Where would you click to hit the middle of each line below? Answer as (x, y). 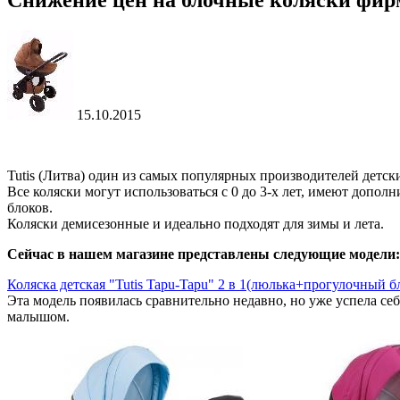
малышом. (38, 317)
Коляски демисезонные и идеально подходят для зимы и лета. (196, 224)
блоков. (30, 208)
